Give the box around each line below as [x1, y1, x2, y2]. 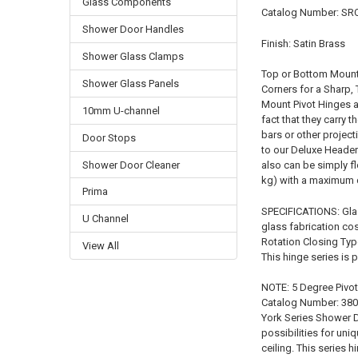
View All [82, 240, 119, 253]
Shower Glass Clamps [82, 50, 184, 62]
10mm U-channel [82, 104, 160, 117]
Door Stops [82, 131, 136, 144]
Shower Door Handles [82, 22, 184, 35]
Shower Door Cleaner [82, 158, 180, 171]
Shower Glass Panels [82, 77, 179, 89]
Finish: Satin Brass [261, 37, 345, 50]
